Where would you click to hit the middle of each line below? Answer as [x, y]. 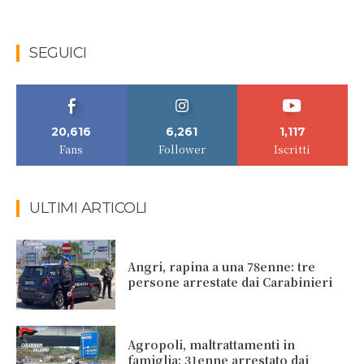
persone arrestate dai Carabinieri [230, 282]
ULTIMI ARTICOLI [88, 208]
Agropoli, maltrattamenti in [212, 345]
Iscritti [292, 149]
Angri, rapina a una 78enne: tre [222, 267]
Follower [182, 149]
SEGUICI [58, 53]
